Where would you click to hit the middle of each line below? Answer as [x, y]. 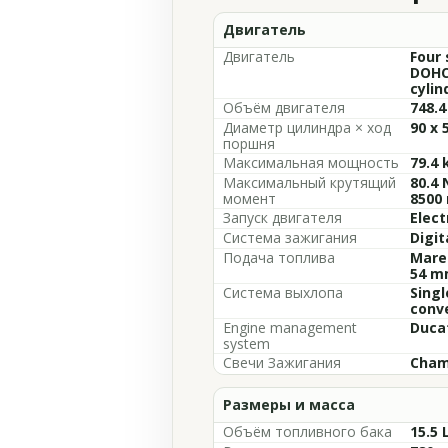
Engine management [290, 327]
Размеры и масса [289, 404]
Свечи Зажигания [282, 362]
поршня [249, 143]
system [246, 343]
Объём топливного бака [307, 431]
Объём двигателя [284, 107]
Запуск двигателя [282, 217]
